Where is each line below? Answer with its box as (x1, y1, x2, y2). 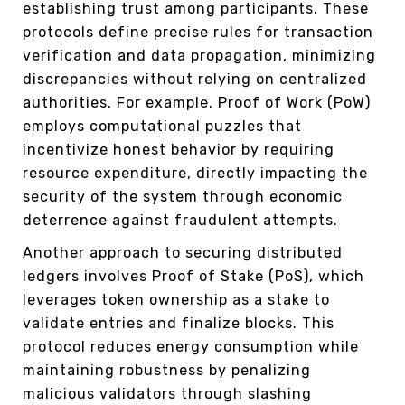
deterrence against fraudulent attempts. (23, 212, 338, 230)
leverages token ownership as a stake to (23, 291, 330, 309)
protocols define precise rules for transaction (23, 24, 373, 42)
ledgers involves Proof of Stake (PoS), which (23, 268, 364, 286)
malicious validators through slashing (23, 385, 312, 403)
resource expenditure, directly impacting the (23, 165, 368, 183)
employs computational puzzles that (23, 118, 302, 136)
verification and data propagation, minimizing (23, 47, 376, 65)
